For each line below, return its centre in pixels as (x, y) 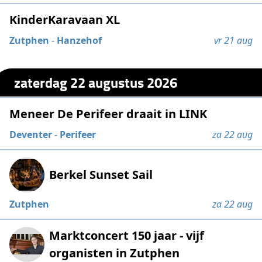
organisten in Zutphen (115, 253)
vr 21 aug (233, 41)
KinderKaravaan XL (65, 20)
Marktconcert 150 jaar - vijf (127, 235)
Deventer (31, 134)
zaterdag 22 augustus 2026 (96, 82)
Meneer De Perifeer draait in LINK (108, 113)
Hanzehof (80, 41)
